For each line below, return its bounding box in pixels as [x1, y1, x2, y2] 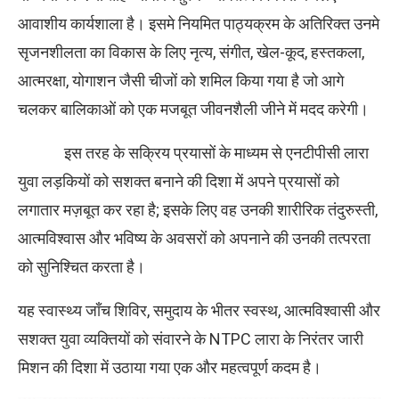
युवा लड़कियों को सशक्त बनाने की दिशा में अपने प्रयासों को [18, 172, 339, 191]
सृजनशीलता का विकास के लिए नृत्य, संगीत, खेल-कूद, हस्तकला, [18, 43, 364, 62]
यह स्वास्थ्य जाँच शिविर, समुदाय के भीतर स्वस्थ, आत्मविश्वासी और [18, 301, 380, 321]
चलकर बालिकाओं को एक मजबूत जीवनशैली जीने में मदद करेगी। [18, 100, 369, 119]
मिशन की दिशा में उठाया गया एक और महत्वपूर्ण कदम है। [18, 358, 322, 378]
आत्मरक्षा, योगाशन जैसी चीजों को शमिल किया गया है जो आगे [18, 71, 344, 91]
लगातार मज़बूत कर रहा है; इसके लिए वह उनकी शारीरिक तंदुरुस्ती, [18, 200, 378, 220]
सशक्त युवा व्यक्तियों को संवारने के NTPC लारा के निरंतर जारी [18, 330, 363, 349]
